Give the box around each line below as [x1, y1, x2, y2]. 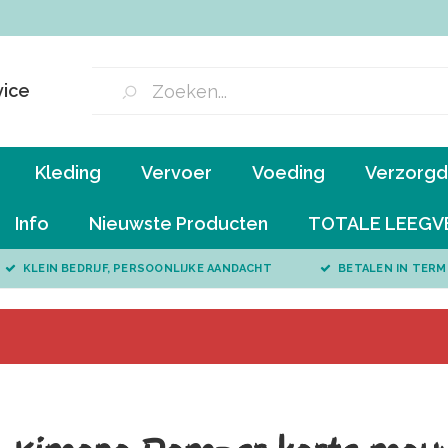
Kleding [35, 162, 101, 183]
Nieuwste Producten [89, 213, 268, 234]
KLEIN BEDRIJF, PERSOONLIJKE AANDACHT [22, 262, 272, 275]
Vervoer [141, 162, 212, 183]
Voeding [252, 162, 325, 183]
